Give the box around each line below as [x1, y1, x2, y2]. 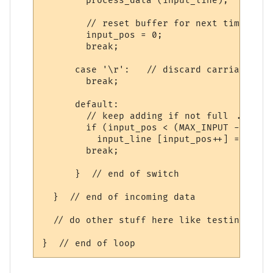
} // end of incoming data [42, 191, 196, 202]
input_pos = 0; [42, 29, 174, 40]
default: [42, 99, 119, 110]
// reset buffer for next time [42, 18, 246, 29]
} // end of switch [42, 168, 180, 179]
